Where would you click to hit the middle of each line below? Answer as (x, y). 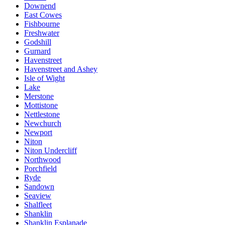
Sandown (39, 187)
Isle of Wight (44, 78)
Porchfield (40, 169)
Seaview (38, 196)
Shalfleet (38, 205)
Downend (40, 6)
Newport (38, 133)
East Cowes (43, 15)
